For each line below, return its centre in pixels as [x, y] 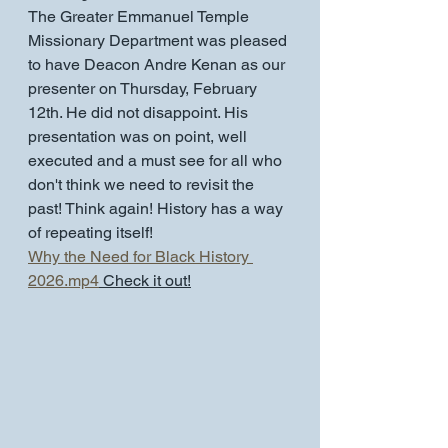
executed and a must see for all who [157, 160]
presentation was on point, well [139, 136]
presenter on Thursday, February [144, 88]
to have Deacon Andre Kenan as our [158, 64]
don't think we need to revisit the [143, 184]
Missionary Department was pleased [159, 40]
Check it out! [145, 280]
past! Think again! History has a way [157, 208]
